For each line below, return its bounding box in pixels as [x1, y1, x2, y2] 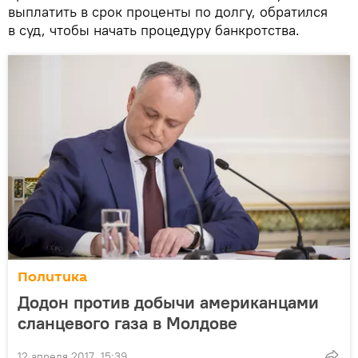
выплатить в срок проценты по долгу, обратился [8, 2, 328, 21]
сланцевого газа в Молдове [18, 311, 237, 334]
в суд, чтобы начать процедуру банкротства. [8, 20, 300, 39]
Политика [18, 266, 87, 287]
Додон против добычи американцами [18, 290, 319, 313]
